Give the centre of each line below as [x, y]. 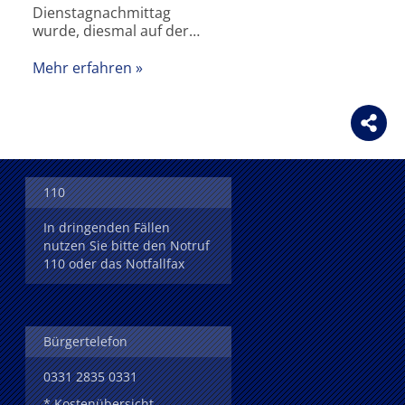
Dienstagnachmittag [102, 13]
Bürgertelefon [85, 341]
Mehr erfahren [82, 67]
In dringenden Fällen [107, 227]
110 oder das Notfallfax [114, 263]
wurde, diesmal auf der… [116, 31]
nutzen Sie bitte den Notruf [127, 245]
